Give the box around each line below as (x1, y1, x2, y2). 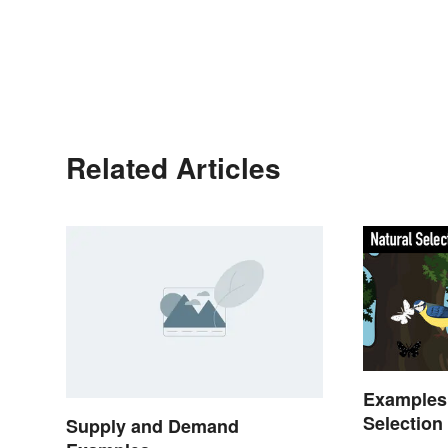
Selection (363, 410, 444, 437)
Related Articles (66, 147, 281, 189)
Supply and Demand (66, 412, 239, 439)
